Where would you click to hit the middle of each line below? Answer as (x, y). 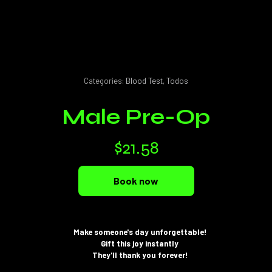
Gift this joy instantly (140, 243)
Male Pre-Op (136, 117)
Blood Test (144, 81)
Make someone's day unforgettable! (140, 232)
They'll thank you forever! (140, 255)
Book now (136, 181)
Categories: (105, 81)
